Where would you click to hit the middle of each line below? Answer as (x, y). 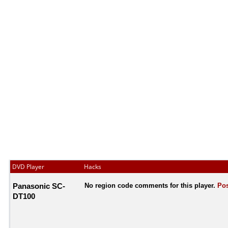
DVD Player (28, 167)
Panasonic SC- (39, 186)
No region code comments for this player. (151, 185)
